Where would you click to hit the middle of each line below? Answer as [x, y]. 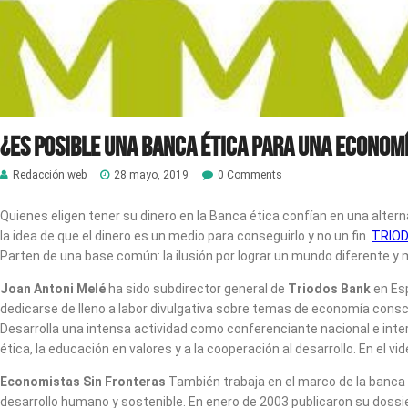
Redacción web [50, 174]
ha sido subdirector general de [197, 288]
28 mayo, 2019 [151, 174]
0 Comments [250, 174]
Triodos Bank [329, 288]
